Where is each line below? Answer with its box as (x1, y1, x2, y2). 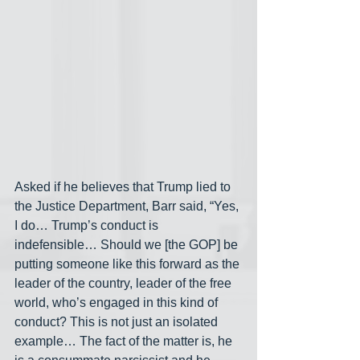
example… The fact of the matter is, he (14, 334, 235, 349)
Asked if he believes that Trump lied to (14, 180, 234, 194)
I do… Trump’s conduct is (14, 219, 162, 233)
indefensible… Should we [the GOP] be (14, 238, 241, 252)
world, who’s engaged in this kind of (14, 296, 221, 310)
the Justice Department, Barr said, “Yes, (14, 199, 242, 214)
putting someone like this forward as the (14, 257, 243, 272)
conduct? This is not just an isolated (14, 315, 221, 329)
